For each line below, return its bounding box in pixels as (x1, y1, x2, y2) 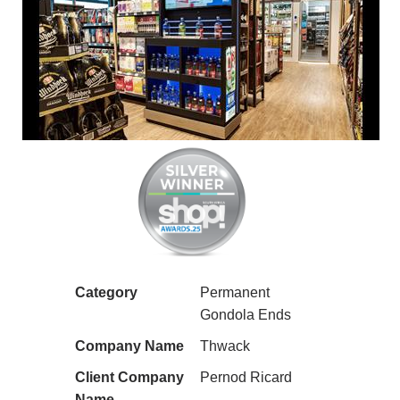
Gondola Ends (200, 307, 291, 323)
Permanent (200, 285, 270, 301)
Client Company (75, 370, 184, 386)
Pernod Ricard (200, 370, 292, 386)
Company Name (75, 338, 184, 354)
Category (75, 285, 137, 301)
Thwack (200, 338, 250, 354)
